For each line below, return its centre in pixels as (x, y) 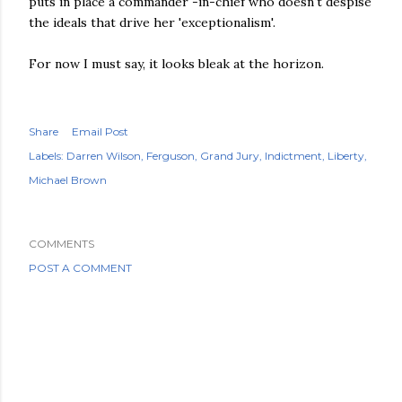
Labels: (46, 156)
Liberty (346, 156)
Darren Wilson (104, 156)
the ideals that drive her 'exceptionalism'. (152, 22)
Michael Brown (68, 180)
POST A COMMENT (80, 268)
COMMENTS (61, 244)
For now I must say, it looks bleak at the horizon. (178, 64)
